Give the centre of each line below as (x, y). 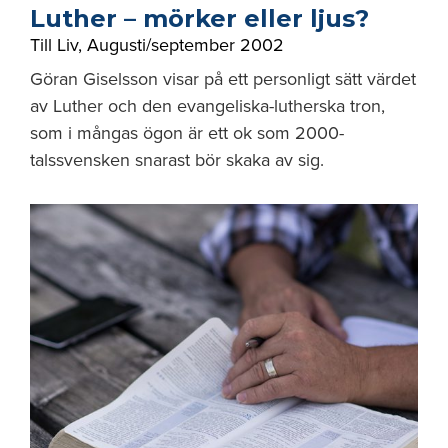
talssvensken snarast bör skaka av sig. (177, 160)
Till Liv (54, 45)
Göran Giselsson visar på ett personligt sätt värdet (223, 79)
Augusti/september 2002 (185, 45)
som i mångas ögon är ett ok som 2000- (187, 133)
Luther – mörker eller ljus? (199, 18)
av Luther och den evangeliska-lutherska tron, (207, 106)
